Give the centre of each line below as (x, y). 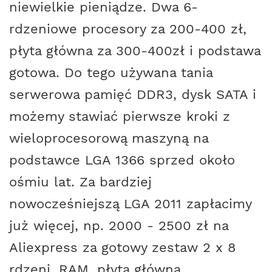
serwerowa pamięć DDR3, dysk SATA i (133, 94)
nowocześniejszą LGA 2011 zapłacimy (130, 203)
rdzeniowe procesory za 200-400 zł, (128, 28)
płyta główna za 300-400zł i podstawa (135, 50)
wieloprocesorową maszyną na (109, 138)
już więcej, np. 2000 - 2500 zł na (119, 225)
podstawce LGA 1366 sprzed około (122, 159)
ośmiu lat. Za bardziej (80, 181)
